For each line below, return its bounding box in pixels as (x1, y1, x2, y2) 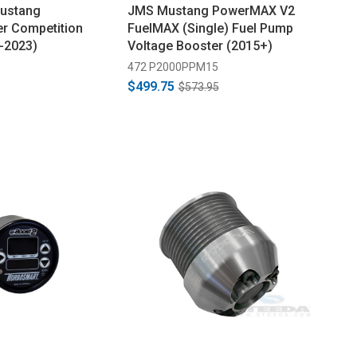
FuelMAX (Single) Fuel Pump (127, 20, 293, 36)
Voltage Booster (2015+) (127, 37, 273, 53)
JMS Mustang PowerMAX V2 (127, 2, 295, 18)
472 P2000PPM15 (127, 60, 218, 73)
